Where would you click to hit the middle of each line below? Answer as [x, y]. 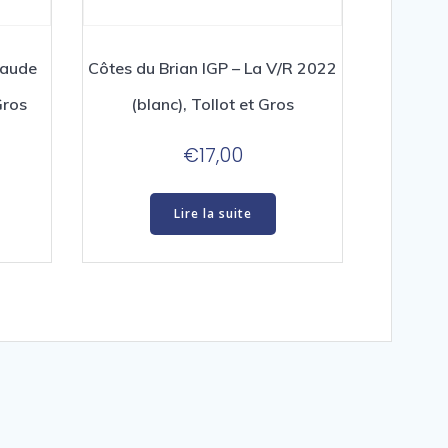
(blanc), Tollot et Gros [212, 104]
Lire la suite [212, 213]
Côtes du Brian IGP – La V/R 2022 [212, 68]
